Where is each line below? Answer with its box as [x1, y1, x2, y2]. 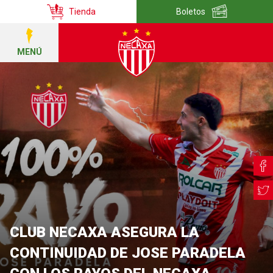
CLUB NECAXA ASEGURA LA [10, 224, 199, 241]
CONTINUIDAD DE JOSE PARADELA [10, 244, 246, 261]
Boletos [176, 7, 205, 16]
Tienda [69, 7, 96, 16]
